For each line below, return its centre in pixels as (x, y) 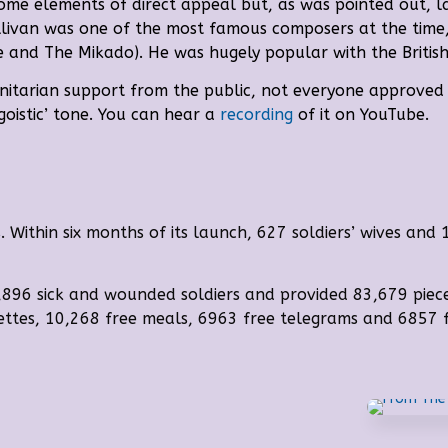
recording (257, 115)
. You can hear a (155, 115)
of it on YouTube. (361, 115)
